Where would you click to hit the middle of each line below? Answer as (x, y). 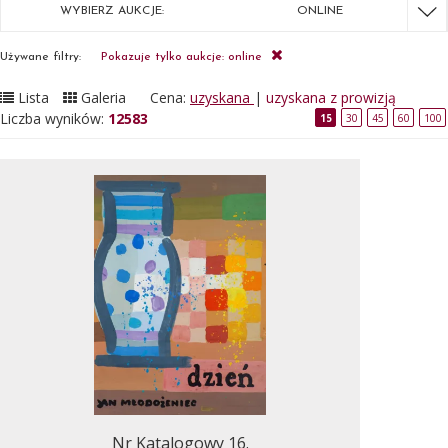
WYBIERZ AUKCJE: (111, 11)
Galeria (103, 97)
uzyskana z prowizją (331, 97)
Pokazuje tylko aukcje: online (183, 57)
